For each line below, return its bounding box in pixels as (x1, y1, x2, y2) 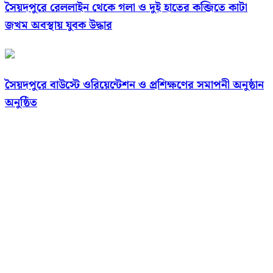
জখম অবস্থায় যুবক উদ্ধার (5, 16, 112, 34)
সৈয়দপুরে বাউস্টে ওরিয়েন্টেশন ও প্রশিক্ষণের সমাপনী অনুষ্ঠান (5, 76, 264, 94)
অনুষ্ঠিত (5, 93, 37, 112)
